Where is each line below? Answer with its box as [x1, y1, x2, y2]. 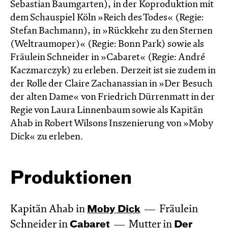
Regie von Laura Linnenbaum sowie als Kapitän [10, 105, 203, 116]
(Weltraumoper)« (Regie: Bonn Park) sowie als [10, 39, 204, 49]
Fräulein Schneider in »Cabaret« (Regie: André [10, 52, 205, 63]
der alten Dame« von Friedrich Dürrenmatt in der [10, 92, 215, 102]
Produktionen [10, 170, 132, 188]
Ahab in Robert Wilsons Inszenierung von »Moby [10, 119, 213, 129]
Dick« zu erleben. [10, 132, 83, 142]
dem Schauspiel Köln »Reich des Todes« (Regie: [10, 13, 204, 23]
